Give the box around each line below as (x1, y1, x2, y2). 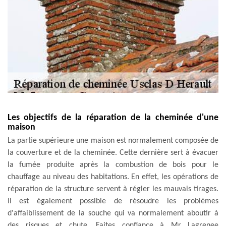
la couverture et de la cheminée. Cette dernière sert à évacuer (8, 148, 218, 157)
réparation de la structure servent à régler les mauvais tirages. (8, 185, 218, 193)
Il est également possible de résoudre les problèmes (8, 197, 218, 205)
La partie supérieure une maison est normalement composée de (8, 136, 218, 145)
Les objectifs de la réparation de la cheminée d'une (8, 112, 218, 123)
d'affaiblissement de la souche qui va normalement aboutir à (8, 209, 218, 217)
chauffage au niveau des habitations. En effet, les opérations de (8, 173, 218, 181)
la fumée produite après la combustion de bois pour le (8, 160, 218, 169)
